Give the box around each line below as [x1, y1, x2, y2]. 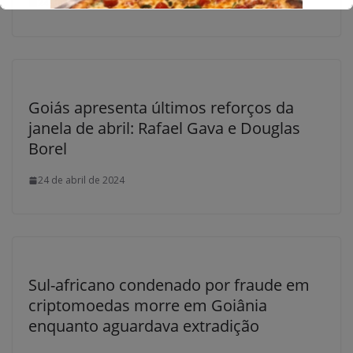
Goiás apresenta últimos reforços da [28, 97, 294, 119]
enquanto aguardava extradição [28, 315, 259, 337]
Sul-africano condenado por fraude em [28, 274, 310, 296]
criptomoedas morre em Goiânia [28, 295, 267, 317]
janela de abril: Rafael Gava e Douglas [28, 117, 300, 139]
